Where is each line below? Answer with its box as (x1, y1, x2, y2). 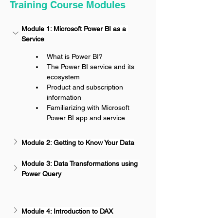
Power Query (21, 170, 61, 178)
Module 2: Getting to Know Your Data (21, 138, 134, 146)
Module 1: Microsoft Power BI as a (21, 25, 128, 33)
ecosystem (47, 73, 80, 81)
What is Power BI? (47, 53, 103, 60)
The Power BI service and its (47, 63, 136, 71)
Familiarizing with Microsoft (47, 104, 131, 111)
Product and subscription (47, 83, 125, 91)
